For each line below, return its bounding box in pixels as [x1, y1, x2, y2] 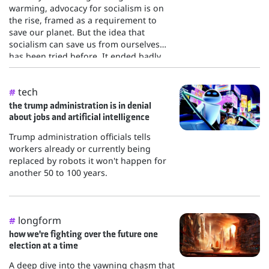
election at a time [9, 240, 78, 252]
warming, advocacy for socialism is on [9, 2, 164, 14]
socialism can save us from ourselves [9, 38, 160, 50]
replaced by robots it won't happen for [9, 155, 166, 167]
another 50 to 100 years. [9, 167, 107, 179]
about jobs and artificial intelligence [9, 111, 150, 123]
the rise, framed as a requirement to [9, 14, 157, 26]
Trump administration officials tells [9, 131, 151, 143]
